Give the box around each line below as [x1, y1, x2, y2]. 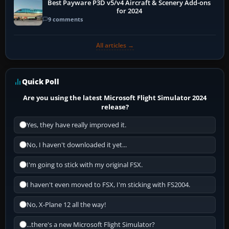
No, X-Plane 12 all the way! [27, 200, 106, 209]
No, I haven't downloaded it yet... [27, 140, 127, 149]
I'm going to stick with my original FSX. [27, 160, 143, 169]
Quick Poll [22, 76, 59, 86]
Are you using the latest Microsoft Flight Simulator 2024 [23, 93, 207, 102]
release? [101, 102, 129, 111]
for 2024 [116, 7, 142, 16]
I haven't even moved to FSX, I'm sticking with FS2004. [27, 180, 190, 189]
